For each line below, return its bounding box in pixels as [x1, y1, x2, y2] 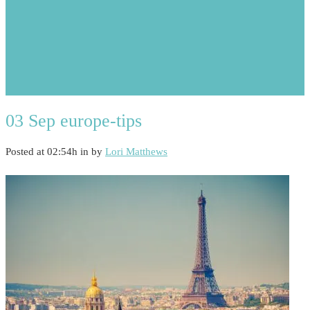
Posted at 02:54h [6, 146, 77, 158]
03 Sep [6, 110, 55, 131]
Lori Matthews [105, 146, 167, 158]
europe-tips [55, 110, 142, 131]
